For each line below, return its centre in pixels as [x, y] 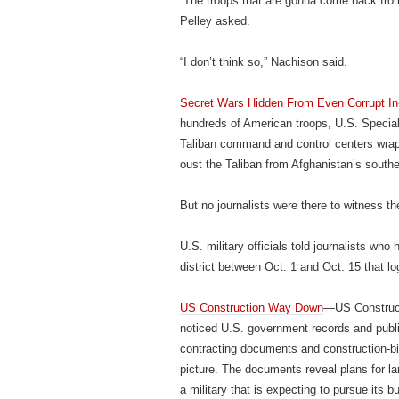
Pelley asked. [215, 21]
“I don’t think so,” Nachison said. [264, 62]
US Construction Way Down [252, 308]
